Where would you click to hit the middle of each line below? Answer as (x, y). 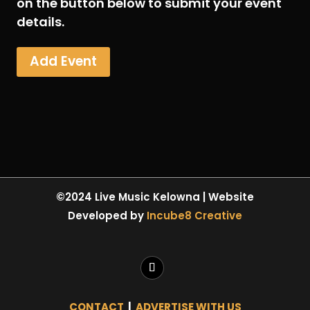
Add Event (63, 62)
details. (40, 21)
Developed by (107, 216)
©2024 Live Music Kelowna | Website (155, 197)
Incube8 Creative (194, 216)
